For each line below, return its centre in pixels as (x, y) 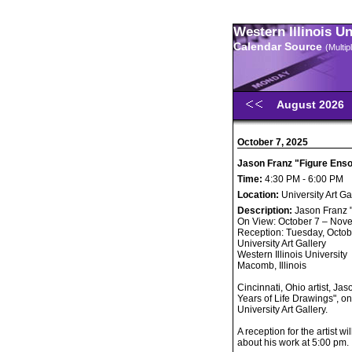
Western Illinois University (292, 255)
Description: (266, 211)
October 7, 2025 (273, 142)
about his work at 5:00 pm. (293, 343)
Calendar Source (279, 46)
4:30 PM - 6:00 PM (303, 179)
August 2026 (312, 104)
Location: (259, 195)
